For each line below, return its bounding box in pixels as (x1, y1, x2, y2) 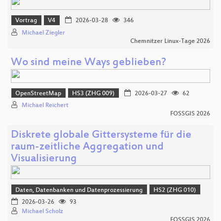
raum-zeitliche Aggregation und (11, 141, 164, 154)
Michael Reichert (22, 102, 69, 110)
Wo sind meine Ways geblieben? (11, 56, 166, 69)
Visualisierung (11, 153, 77, 166)
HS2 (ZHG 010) (153, 186, 196, 194)
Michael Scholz (22, 208, 63, 216)
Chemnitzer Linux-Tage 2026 (130, 37, 210, 45)
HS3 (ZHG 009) (72, 90, 115, 98)
